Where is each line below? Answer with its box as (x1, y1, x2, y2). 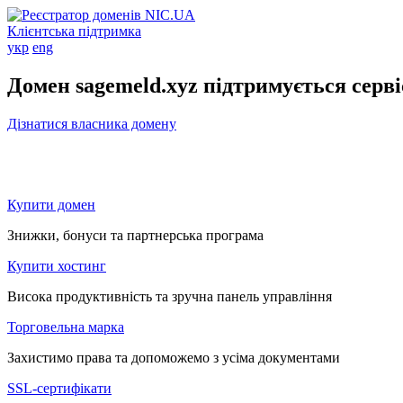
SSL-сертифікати (7, 380, 112, 396)
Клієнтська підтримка (7, 23, 141, 39)
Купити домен (7, 196, 95, 212)
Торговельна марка (7, 318, 124, 335)
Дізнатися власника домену (7, 115, 176, 131)
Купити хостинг (7, 257, 106, 273)
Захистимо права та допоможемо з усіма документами (7, 349, 340, 365)
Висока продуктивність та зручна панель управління (7, 288, 332, 304)
